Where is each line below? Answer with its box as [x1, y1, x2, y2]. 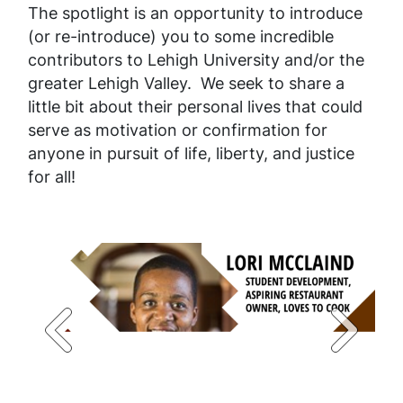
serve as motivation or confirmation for [28, 119, 327, 141]
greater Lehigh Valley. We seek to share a [28, 72, 345, 94]
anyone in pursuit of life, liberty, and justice [28, 142, 354, 165]
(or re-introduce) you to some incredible [28, 25, 334, 48]
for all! [28, 166, 76, 188]
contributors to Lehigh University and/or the [28, 49, 364, 71]
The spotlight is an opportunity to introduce [28, 2, 363, 24]
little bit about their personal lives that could [28, 95, 363, 118]
